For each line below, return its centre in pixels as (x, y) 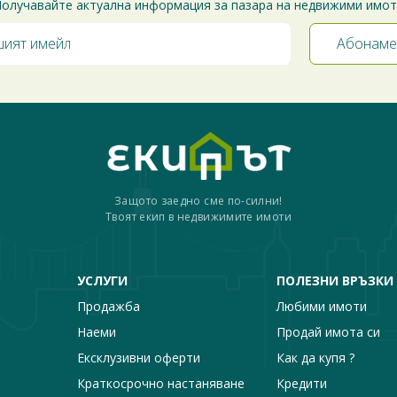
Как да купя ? (315, 357)
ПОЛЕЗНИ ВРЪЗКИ (335, 280)
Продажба (108, 306)
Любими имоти (321, 306)
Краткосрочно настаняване (160, 383)
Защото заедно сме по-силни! (198, 200)
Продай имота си (328, 331)
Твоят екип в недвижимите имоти (198, 216)
